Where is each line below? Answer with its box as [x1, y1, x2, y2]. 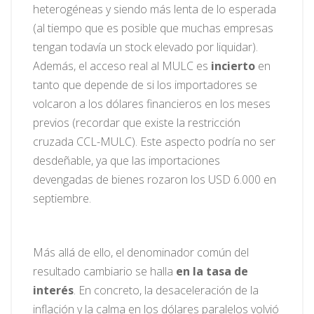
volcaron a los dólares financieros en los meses [33, 96, 271, 112]
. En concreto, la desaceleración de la [74, 282, 259, 299]
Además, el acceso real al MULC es [33, 58, 211, 74]
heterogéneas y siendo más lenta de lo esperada [33, 1, 276, 18]
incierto [211, 58, 255, 74]
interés [33, 282, 74, 299]
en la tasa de [176, 264, 248, 280]
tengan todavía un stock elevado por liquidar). [33, 39, 258, 55]
